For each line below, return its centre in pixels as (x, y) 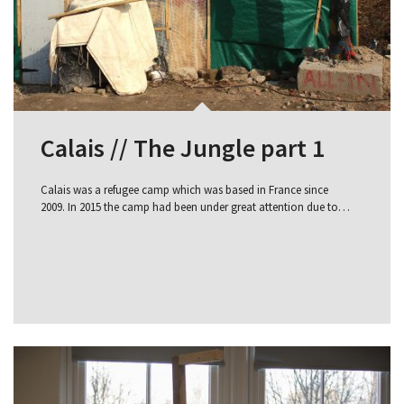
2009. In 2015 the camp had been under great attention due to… (195, 207)
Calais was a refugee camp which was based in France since (184, 189)
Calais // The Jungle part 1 (183, 147)
